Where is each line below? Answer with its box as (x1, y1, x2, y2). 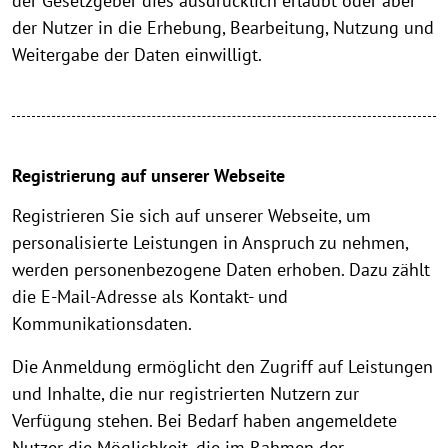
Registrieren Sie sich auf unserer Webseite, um (12, 204, 371, 228)
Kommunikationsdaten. (12, 312, 192, 336)
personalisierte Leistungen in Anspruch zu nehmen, (12, 231, 408, 255)
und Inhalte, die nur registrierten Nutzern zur (12, 382, 359, 406)
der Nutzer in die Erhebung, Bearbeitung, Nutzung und (12, 16, 434, 40)
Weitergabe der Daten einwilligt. (12, 43, 262, 67)
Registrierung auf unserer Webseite (12, 164, 285, 188)
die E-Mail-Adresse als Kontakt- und (12, 285, 288, 309)
